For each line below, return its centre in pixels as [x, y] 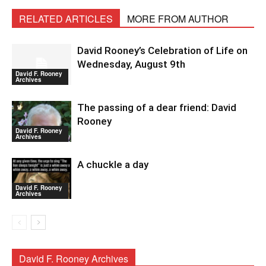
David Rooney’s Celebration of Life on [162, 51]
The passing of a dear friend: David [157, 108]
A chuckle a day [113, 165]
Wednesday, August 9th [131, 64]
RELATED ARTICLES [66, 19]
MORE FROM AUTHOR [178, 19]
